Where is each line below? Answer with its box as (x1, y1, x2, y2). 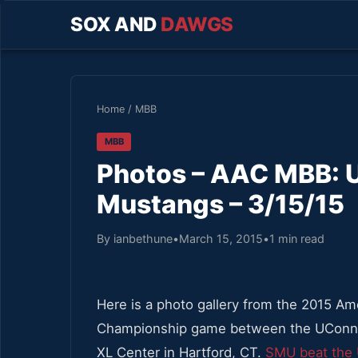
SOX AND (70, 13, 161, 36)
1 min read (269, 231, 324, 245)
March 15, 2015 (179, 231, 263, 245)
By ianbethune (97, 231, 173, 245)
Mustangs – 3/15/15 (97, 188, 344, 220)
